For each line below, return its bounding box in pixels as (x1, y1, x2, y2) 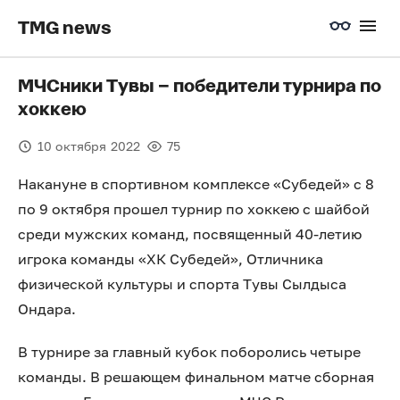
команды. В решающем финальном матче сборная (18, 368, 374, 386)
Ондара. (18, 300, 76, 318)
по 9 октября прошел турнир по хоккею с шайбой (18, 200, 370, 218)
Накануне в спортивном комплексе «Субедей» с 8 (18, 175, 374, 193)
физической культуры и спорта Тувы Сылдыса (18, 275, 346, 293)
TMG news (18, 18, 112, 39)
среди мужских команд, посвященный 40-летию (18, 225, 362, 243)
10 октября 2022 (37, 138, 141, 154)
